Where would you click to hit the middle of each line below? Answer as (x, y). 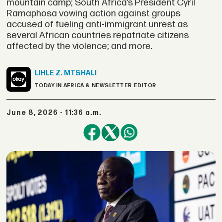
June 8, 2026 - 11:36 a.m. (56, 112)
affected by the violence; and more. (80, 46)
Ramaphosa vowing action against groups (94, 13)
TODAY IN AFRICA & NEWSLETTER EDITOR (95, 86)
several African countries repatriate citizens (98, 35)
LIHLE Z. (48, 73)
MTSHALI (80, 73)
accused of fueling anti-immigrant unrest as (97, 24)
